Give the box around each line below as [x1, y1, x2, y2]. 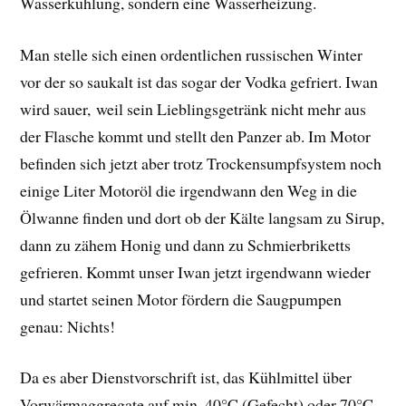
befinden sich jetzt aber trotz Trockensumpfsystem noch [20, 151, 382, 174]
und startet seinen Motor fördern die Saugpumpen [20, 287, 343, 310]
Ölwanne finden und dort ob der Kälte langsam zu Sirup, [20, 206, 385, 228]
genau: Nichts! [20, 314, 116, 337]
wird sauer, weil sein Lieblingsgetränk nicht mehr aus [20, 97, 367, 120]
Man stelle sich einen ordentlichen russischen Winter [20, 43, 363, 65]
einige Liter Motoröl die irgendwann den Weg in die [20, 179, 358, 201]
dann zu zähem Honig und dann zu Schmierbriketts [20, 233, 352, 256]
